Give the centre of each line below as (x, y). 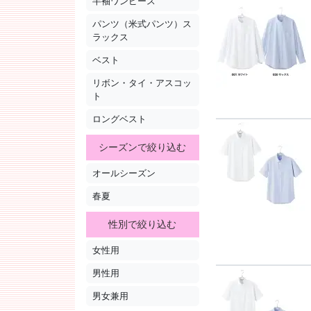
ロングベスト (119, 119)
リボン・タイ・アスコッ (142, 83)
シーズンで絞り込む (143, 148)
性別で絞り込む (143, 225)
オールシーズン (124, 174)
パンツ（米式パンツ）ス (142, 24)
